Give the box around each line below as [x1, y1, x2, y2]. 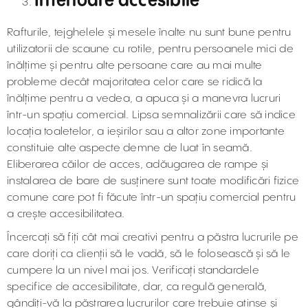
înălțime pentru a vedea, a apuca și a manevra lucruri [7, 93, 281, 104]
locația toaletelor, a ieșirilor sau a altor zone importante [7, 126, 285, 137]
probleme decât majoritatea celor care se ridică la [7, 76, 263, 88]
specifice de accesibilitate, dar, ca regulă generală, [7, 281, 267, 293]
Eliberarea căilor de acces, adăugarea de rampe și [7, 159, 269, 170]
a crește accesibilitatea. [7, 208, 125, 220]
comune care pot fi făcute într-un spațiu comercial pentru [7, 192, 296, 203]
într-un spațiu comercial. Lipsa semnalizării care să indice [7, 109, 296, 121]
